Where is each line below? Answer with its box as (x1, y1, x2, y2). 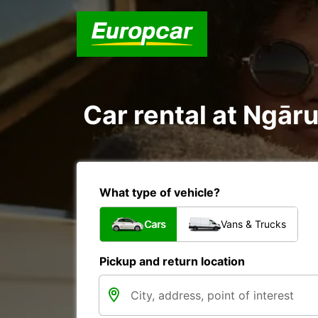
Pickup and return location (99, 254, 245, 268)
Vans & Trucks (221, 218, 286, 230)
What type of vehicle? (99, 185, 220, 199)
